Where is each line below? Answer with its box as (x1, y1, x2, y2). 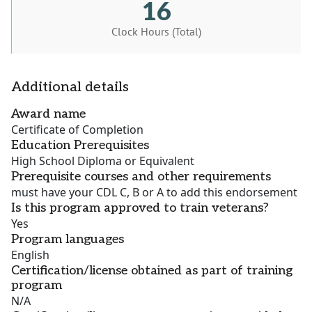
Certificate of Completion (11, 122, 143, 138)
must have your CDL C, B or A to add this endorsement (11, 185, 297, 201)
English (11, 247, 49, 263)
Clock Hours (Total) (111, 24, 201, 39)
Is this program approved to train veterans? (11, 201, 269, 216)
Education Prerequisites (11, 138, 149, 153)
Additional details (11, 79, 129, 96)
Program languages (11, 232, 124, 247)
